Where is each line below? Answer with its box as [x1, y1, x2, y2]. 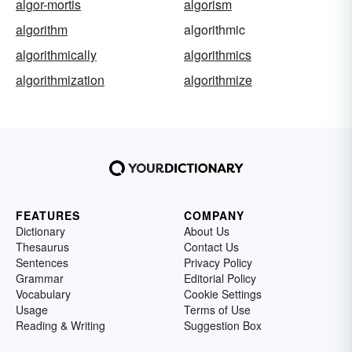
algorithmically [16, 46, 97, 64]
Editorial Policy [184, 270, 256, 287]
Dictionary [16, 223, 65, 240]
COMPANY [184, 207, 244, 224]
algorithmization [16, 71, 104, 90]
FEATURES [16, 207, 80, 224]
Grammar [16, 270, 64, 287]
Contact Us [184, 239, 239, 255]
